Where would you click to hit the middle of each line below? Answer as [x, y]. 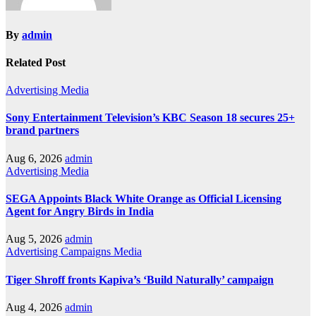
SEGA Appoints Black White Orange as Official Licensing [144, 199]
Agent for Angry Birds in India [80, 211]
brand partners [42, 130]
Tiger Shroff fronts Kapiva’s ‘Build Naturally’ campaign [140, 279]
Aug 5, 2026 [35, 239]
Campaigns [87, 252]
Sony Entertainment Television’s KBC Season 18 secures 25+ [150, 118]
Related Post [36, 62]
